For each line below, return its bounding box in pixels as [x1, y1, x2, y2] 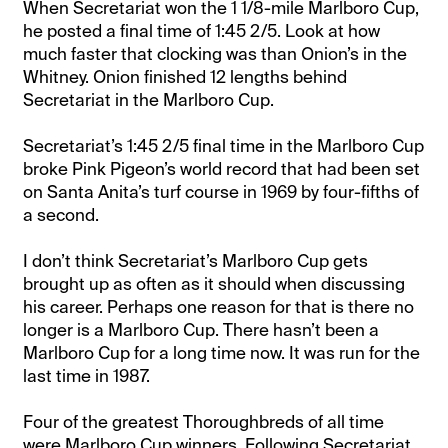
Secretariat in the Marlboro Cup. [23, 88, 275, 111]
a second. [23, 203, 100, 226]
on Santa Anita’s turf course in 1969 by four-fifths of [23, 180, 420, 203]
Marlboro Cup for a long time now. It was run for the [23, 341, 421, 364]
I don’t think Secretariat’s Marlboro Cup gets [23, 249, 369, 272]
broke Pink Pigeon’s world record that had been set [23, 157, 421, 180]
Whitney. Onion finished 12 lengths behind [23, 65, 348, 88]
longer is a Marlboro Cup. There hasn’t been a [23, 318, 380, 341]
